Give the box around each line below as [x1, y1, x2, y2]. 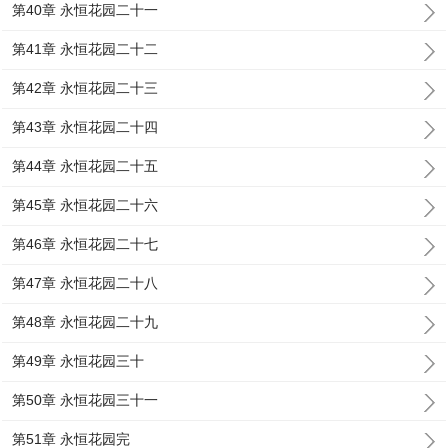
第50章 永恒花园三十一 [12, 392, 159, 408]
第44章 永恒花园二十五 [12, 158, 159, 174]
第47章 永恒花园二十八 [12, 275, 159, 291]
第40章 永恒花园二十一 [12, 2, 159, 18]
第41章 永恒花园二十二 [12, 41, 159, 57]
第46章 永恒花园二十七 [12, 236, 159, 252]
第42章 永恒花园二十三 [12, 80, 159, 96]
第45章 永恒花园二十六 [12, 197, 159, 213]
